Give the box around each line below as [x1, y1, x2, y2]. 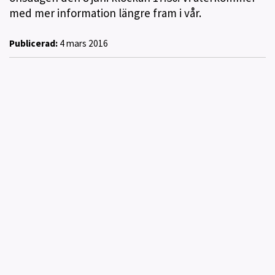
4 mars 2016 [58, 37, 108, 49]
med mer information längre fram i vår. [9, 6, 201, 20]
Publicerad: [9, 37, 58, 49]
